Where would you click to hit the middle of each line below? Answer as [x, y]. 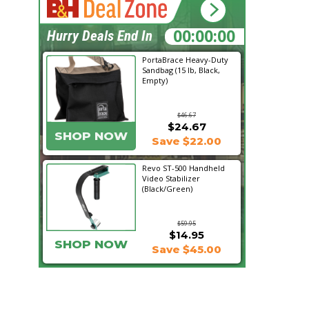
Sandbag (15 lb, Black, [181, 70]
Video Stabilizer [171, 178]
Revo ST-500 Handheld [183, 168]
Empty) [155, 80]
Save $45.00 [186, 249]
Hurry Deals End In [100, 36]
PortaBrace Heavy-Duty [185, 60]
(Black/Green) [167, 189]
